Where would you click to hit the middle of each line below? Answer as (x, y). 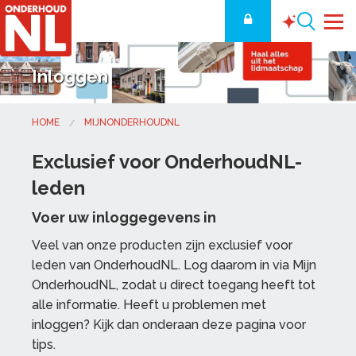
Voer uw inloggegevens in (124, 217)
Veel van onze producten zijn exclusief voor (162, 245)
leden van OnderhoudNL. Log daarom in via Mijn (174, 265)
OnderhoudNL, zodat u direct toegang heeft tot (174, 284)
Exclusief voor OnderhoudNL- (167, 161)
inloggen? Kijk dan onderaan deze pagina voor (169, 324)
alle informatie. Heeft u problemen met (149, 304)
